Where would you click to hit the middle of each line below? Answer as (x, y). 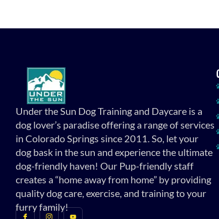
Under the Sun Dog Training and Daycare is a (109, 111)
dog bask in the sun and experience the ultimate (114, 152)
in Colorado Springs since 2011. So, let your (107, 138)
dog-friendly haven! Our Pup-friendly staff (105, 165)
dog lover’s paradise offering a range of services (115, 124)
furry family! (42, 207)
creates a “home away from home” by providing (113, 179)
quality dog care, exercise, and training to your (111, 193)
